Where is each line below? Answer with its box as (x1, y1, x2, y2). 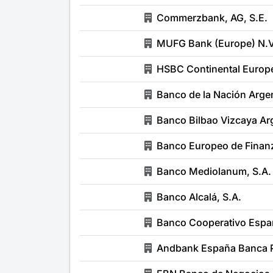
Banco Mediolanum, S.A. (157, 165, 271, 177)
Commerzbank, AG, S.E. (157, 12, 268, 24)
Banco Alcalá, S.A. (157, 191, 241, 203)
